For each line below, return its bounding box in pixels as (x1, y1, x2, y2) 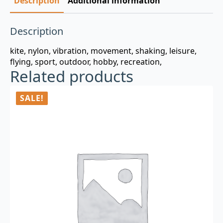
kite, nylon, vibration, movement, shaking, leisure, (10, 45, 197, 56)
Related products (10, 66, 133, 87)
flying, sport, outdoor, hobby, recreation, (10, 56, 162, 67)
